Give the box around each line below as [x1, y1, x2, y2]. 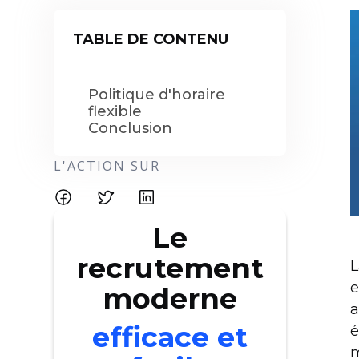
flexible [88, 103, 143, 120]
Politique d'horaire [88, 86, 226, 103]
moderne [103, 281, 238, 316]
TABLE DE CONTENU [73, 30, 229, 48]
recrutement [76, 251, 264, 285]
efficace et [92, 320, 248, 354]
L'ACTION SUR [54, 157, 161, 175]
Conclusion [88, 119, 173, 137]
